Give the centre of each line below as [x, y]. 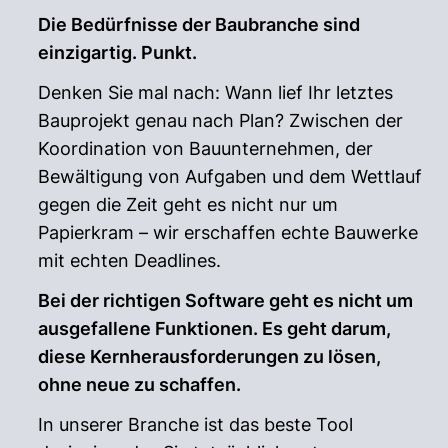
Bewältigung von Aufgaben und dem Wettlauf [230, 176]
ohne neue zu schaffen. [140, 384]
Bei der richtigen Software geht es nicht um [226, 300]
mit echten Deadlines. [130, 260]
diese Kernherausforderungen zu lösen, [210, 356]
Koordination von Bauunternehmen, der [206, 148]
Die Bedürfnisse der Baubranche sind [199, 24]
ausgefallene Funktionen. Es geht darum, [215, 328]
